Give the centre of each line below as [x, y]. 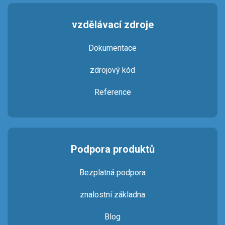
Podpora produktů [113, 149]
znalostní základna [113, 195]
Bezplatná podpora [113, 173]
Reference [113, 92]
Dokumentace [113, 48]
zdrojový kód [113, 70]
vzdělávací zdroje [113, 25]
